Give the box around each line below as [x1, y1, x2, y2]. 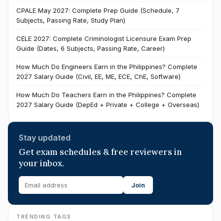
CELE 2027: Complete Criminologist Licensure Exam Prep [16, 35, 191, 42]
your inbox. [19, 158, 64, 169]
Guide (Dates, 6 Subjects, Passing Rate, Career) [16, 44, 165, 52]
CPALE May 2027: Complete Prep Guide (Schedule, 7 [16, 6, 180, 14]
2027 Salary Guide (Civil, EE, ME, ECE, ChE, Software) [16, 73, 181, 80]
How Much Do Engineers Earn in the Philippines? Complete [16, 63, 197, 71]
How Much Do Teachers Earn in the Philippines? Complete [16, 91, 196, 99]
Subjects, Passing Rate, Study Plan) [16, 16, 125, 24]
